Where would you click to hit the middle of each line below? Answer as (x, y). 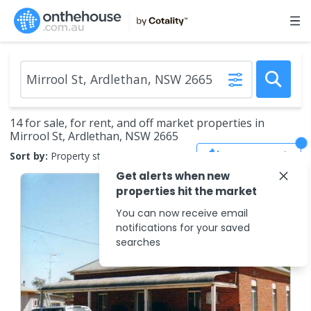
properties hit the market (186, 191)
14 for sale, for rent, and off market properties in (137, 123)
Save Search (259, 155)
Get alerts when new (173, 176)
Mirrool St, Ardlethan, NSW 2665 (94, 136)
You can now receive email (182, 213)
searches (138, 242)
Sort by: (29, 155)
